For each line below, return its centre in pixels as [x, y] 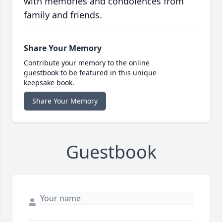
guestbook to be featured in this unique [90, 73]
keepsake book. [49, 83]
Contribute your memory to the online [87, 63]
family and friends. [63, 15]
